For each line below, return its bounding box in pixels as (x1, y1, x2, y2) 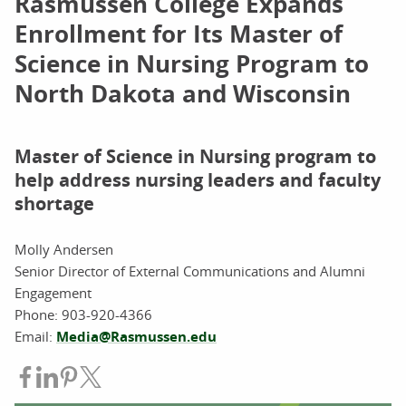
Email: (14, 327, 56, 345)
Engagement (14, 284, 92, 302)
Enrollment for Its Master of (14, 17, 343, 50)
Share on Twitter (101, 367, 217, 386)
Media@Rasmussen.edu (56, 327, 217, 346)
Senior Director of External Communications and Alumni (14, 262, 365, 280)
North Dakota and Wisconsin (14, 77, 351, 110)
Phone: (14, 305, 62, 324)
